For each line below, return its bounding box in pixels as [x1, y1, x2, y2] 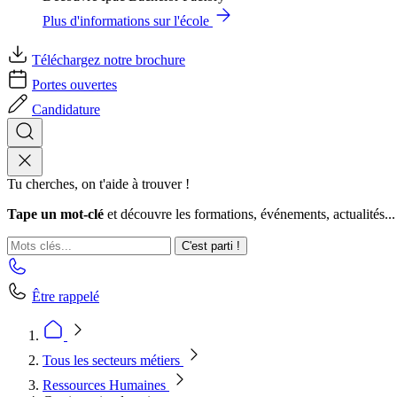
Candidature [32, 102, 100, 117]
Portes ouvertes [32, 77, 117, 92]
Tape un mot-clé [7, 206, 104, 222]
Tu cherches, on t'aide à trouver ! [7, 176, 190, 191]
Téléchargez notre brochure [32, 52, 185, 67]
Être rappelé [32, 289, 99, 304]
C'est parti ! [182, 239, 240, 253]
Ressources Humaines [43, 378, 169, 393]
